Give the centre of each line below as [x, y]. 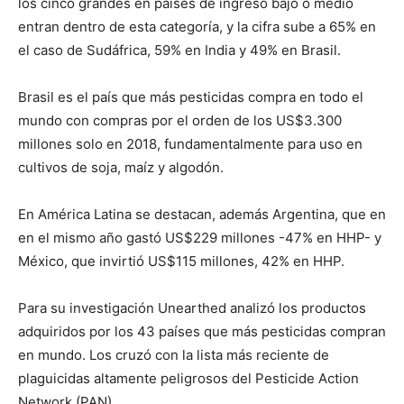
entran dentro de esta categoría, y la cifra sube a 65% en [197, 27]
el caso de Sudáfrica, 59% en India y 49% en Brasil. [179, 50]
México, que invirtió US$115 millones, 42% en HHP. [181, 262]
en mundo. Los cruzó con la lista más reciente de [174, 355]
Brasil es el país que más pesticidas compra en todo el [191, 97]
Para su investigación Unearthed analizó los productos [192, 308]
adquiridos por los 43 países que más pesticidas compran [202, 332]
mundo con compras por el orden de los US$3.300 [180, 121]
